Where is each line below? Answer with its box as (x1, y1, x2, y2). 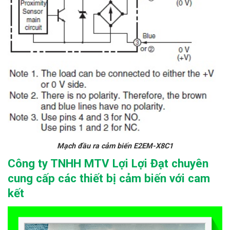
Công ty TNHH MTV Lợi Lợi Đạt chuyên (8, 157, 208, 170)
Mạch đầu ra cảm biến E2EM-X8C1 (57, 141, 173, 150)
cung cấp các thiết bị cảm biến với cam (8, 171, 210, 185)
